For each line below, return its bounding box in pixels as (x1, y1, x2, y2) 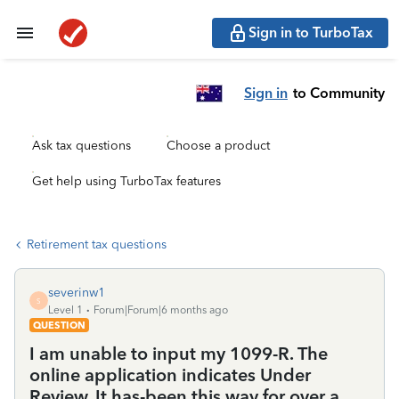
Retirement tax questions (27, 237, 167, 252)
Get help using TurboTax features (32, 174, 221, 189)
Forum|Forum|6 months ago (94, 304, 228, 316)
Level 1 (48, 304, 83, 316)
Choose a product (167, 138, 270, 153)
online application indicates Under (29, 364, 311, 386)
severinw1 (48, 285, 105, 300)
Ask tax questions (32, 138, 131, 153)
